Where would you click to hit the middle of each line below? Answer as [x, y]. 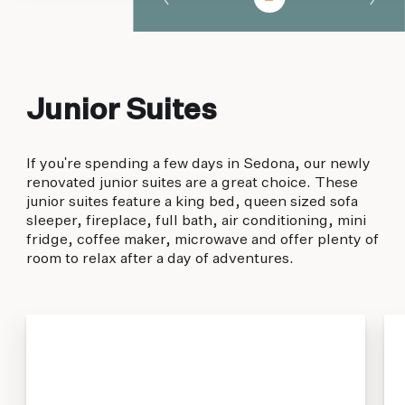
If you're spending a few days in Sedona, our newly [198, 165]
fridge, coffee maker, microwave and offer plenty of [202, 240]
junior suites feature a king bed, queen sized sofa [192, 202]
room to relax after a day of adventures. [160, 259]
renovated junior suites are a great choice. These [192, 184]
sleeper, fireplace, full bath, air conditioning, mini [196, 221]
